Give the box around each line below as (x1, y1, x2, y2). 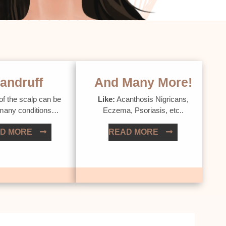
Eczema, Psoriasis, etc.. (102, 105, 184, 115)
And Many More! (94, 75, 192, 89)
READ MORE (108, 127, 158, 136)
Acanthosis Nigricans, (115, 94, 189, 103)
